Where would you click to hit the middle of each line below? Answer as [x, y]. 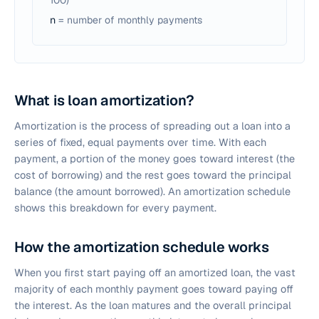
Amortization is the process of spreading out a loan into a [152, 126]
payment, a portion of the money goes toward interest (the [155, 158]
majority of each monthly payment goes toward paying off [154, 289]
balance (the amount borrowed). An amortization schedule [152, 191]
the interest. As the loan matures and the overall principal [153, 305]
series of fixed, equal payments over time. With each [140, 142]
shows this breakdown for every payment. [115, 208]
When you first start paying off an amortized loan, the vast [155, 272]
